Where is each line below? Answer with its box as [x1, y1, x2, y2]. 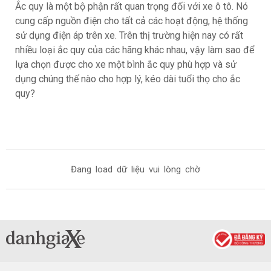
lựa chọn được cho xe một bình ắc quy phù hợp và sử [15, 59, 237, 71]
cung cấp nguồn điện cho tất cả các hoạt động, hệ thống [15, 15, 248, 27]
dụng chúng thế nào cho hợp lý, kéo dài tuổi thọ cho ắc [15, 73, 240, 85]
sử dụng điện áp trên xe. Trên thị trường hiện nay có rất [15, 30, 243, 42]
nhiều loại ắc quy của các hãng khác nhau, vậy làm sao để [15, 44, 254, 56]
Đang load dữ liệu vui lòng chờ [71, 164, 200, 175]
